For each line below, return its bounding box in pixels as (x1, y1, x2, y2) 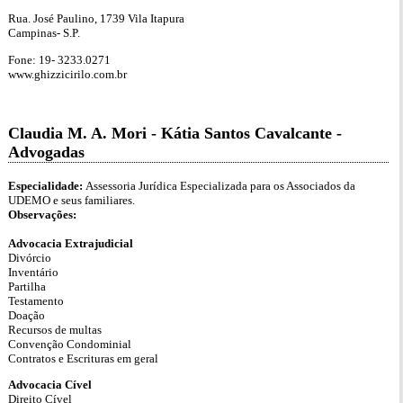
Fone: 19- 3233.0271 (8, 52, 111, 67)
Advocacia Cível (8, 378, 92, 392)
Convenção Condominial (8, 336, 131, 351)
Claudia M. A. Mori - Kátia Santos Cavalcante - (8, 123, 342, 142)
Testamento (8, 293, 64, 308)
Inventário (8, 264, 58, 279)
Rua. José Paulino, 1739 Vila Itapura (8, 12, 184, 26)
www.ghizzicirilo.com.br (8, 67, 127, 81)
